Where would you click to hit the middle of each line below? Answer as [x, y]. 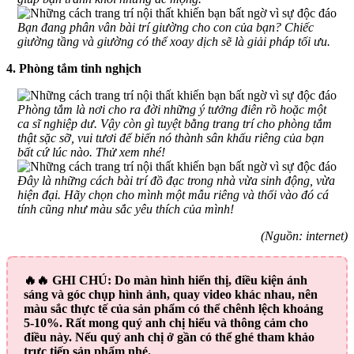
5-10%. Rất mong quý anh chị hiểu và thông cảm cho [166, 322]
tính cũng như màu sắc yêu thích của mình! [126, 209]
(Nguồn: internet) [304, 235]
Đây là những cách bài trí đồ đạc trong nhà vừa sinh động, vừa [176, 180]
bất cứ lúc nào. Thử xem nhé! [91, 152]
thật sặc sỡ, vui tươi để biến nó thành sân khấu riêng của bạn [171, 137]
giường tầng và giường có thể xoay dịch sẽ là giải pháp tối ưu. [174, 41]
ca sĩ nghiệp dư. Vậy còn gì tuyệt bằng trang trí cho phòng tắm [175, 123]
